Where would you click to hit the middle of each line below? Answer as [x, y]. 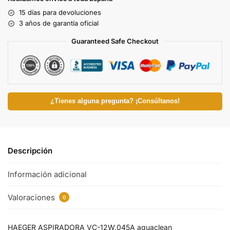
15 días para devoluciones [60, 13]
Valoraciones [32, 198]
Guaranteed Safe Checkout [115, 41]
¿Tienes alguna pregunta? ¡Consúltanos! [115, 101]
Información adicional [47, 174]
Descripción [30, 151]
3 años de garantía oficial [59, 23]
